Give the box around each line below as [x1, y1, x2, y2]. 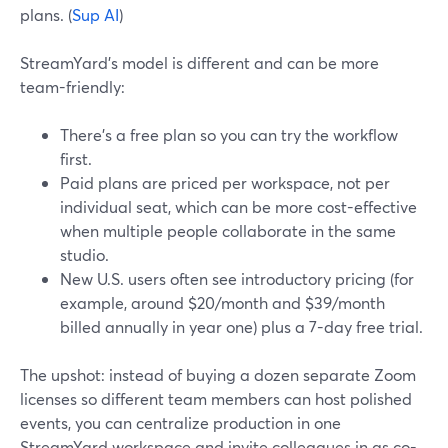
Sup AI [72, 4, 119, 25]
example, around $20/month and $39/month [60, 292, 385, 313]
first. [60, 148, 92, 169]
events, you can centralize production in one [20, 412, 341, 433]
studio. [60, 244, 109, 265]
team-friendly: [20, 76, 125, 97]
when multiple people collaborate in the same [60, 220, 396, 241]
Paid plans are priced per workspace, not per [60, 172, 390, 193]
